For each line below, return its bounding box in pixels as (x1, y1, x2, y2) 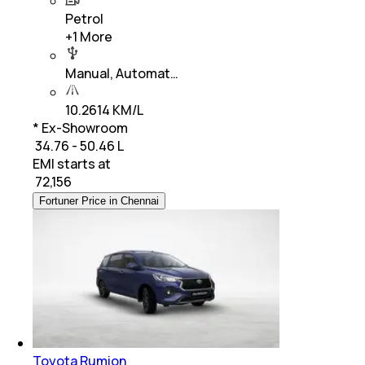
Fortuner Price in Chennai (39, 194, 159, 207)
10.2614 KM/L (65, 100, 143, 119)
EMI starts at (33, 154, 111, 173)
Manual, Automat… (65, 64, 178, 82)
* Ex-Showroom (33, 118, 128, 137)
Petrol (65, 9, 103, 28)
